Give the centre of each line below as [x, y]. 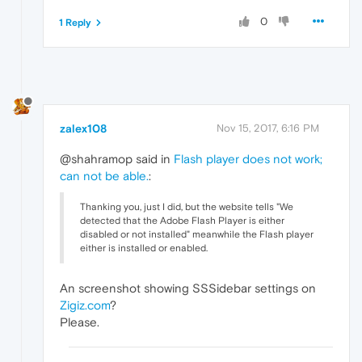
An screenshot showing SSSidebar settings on [188, 288]
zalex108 [83, 128]
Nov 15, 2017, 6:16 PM [268, 128]
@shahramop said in [117, 158]
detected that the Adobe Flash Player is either [182, 220]
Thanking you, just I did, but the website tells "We [187, 206]
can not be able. [104, 175]
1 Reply [75, 23]
